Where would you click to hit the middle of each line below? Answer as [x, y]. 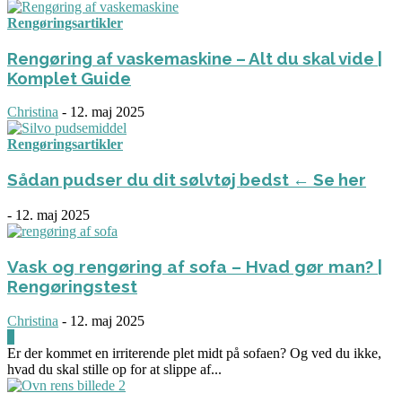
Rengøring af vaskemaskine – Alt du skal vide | [195, 58]
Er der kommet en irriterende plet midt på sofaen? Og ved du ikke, [194, 353]
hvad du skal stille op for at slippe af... [114, 369]
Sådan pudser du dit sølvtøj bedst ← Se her [187, 180]
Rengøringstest [72, 286]
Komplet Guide [69, 78]
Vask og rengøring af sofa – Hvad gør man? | [195, 266]
